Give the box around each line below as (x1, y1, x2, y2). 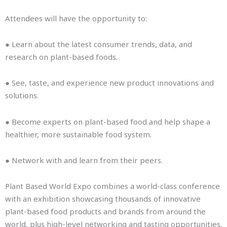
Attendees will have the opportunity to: (5, 13, 147, 23)
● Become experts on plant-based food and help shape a (5, 116, 210, 127)
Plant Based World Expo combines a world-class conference (5, 181, 220, 192)
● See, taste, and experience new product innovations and (5, 78, 214, 88)
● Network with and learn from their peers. (5, 155, 163, 165)
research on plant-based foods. (5, 52, 118, 62)
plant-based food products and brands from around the (5, 206, 206, 217)
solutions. (5, 90, 39, 101)
